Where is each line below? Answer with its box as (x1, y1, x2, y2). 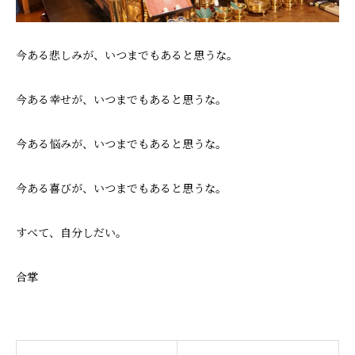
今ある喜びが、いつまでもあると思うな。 (16, 180, 227, 197)
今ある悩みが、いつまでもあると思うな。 (16, 136, 227, 152)
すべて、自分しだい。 (16, 224, 127, 241)
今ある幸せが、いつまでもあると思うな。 (16, 91, 227, 108)
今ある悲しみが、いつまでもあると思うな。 (16, 47, 238, 63)
